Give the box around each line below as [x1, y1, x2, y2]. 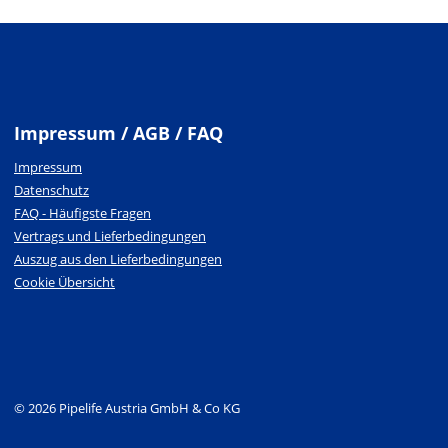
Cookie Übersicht [14, 273, 115, 292]
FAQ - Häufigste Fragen [14, 204, 151, 223]
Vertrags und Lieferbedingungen [14, 227, 206, 246]
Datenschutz [14, 181, 89, 200]
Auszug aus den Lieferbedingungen [14, 250, 222, 269]
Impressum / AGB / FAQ [14, 121, 223, 146]
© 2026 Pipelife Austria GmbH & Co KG [14, 399, 240, 418]
